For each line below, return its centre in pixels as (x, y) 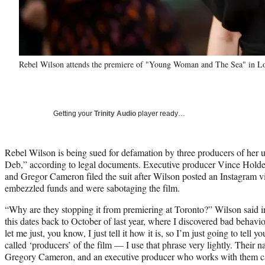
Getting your (74, 113)
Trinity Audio (115, 113)
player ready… (161, 113)
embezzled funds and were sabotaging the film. (92, 188)
